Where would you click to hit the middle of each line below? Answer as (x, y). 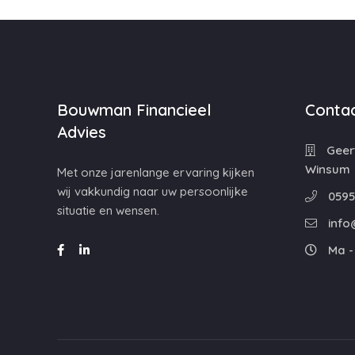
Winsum (327, 169)
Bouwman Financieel (134, 110)
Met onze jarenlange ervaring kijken (156, 172)
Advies (82, 132)
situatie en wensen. (108, 210)
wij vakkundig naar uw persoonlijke (153, 191)
